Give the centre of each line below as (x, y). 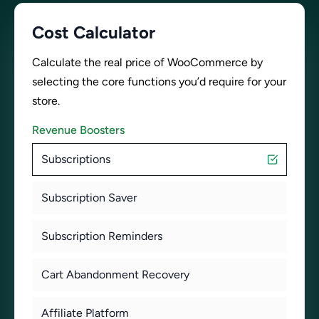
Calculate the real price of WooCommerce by (147, 62)
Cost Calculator (94, 32)
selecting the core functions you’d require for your (159, 82)
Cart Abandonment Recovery (115, 274)
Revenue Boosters (78, 130)
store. (46, 101)
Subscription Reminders (102, 236)
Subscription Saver (89, 198)
